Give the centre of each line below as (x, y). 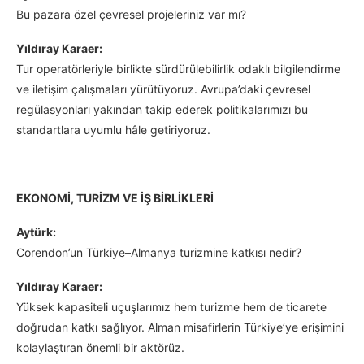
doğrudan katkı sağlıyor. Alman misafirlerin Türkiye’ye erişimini (180, 327)
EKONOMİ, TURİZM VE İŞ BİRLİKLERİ (115, 198)
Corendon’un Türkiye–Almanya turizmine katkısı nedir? (159, 253)
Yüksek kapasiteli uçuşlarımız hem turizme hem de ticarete (171, 307)
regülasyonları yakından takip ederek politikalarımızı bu (162, 110)
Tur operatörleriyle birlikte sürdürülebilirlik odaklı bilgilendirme (178, 69)
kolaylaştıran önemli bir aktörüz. (100, 348)
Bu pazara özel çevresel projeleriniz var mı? (131, 15)
